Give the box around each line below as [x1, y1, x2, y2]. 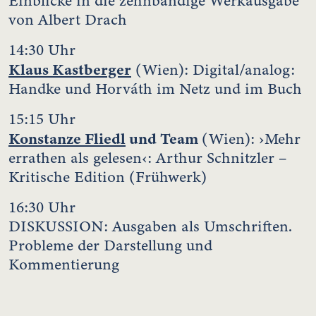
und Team [126, 127, 202, 150]
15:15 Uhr [8, 108, 75, 130]
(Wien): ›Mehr [202, 128, 300, 150]
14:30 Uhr [8, 39, 75, 61]
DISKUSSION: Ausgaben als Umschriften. [8, 215, 292, 237]
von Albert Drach [8, 8, 127, 30]
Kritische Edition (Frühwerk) [8, 166, 207, 188]
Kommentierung [8, 253, 119, 275]
